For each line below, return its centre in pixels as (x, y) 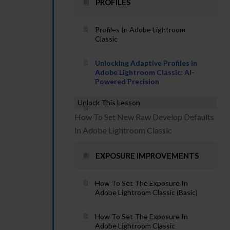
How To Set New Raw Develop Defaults (144, 117)
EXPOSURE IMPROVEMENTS (147, 156)
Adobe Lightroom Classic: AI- (145, 72)
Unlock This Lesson (109, 102)
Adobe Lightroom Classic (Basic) (146, 192)
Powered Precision (127, 81)
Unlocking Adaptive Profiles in (146, 63)
